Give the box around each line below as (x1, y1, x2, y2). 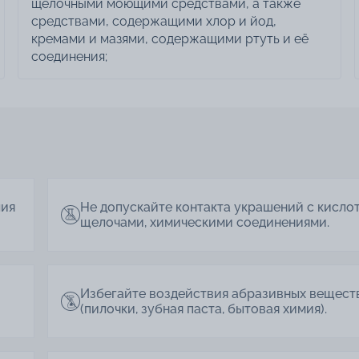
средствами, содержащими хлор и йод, (30, 13, 276, 29)
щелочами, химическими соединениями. (80, 214, 329, 230)
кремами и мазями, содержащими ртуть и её (30, 30, 309, 46)
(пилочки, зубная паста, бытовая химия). (80, 301, 327, 317)
